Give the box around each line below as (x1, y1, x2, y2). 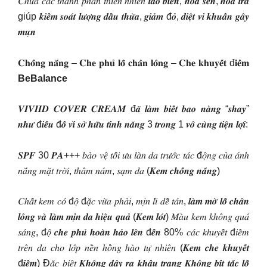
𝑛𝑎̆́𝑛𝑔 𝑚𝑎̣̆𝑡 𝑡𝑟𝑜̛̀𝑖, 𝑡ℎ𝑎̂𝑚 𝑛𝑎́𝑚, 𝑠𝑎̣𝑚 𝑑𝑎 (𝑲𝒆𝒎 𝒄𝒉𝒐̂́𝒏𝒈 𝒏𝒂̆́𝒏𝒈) (18, 165, 220, 176)
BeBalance (18, 73, 67, 83)
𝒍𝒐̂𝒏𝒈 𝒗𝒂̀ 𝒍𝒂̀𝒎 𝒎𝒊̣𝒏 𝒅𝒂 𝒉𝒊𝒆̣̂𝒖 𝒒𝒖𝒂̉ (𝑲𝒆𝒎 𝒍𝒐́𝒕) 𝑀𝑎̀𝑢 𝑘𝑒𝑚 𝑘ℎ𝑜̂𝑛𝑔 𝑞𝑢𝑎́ (18, 212, 249, 222)
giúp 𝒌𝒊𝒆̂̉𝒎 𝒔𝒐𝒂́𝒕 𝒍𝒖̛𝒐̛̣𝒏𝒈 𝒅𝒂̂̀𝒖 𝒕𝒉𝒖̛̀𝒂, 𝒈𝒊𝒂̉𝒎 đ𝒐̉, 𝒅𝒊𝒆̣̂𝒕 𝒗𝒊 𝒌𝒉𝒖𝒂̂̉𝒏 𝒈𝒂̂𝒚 (18, 11, 249, 21)
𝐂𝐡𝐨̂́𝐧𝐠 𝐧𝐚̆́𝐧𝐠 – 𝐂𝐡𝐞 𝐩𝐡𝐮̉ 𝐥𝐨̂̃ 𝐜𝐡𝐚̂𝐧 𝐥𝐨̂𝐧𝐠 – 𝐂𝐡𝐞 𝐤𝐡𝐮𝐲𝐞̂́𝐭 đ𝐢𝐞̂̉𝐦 (18, 57, 249, 68)
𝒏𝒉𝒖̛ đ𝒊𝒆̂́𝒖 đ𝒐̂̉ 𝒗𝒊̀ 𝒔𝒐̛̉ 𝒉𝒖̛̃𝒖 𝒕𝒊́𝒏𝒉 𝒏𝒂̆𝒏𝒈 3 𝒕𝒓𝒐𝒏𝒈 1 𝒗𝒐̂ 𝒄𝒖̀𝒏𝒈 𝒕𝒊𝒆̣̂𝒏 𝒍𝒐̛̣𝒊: (18, 119, 248, 129)
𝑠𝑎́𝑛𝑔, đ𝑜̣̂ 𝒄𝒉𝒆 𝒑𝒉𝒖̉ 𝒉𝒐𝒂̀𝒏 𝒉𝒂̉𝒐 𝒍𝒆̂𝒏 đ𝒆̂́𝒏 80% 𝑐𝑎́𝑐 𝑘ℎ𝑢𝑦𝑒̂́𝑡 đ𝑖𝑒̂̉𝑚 (18, 227, 249, 237)
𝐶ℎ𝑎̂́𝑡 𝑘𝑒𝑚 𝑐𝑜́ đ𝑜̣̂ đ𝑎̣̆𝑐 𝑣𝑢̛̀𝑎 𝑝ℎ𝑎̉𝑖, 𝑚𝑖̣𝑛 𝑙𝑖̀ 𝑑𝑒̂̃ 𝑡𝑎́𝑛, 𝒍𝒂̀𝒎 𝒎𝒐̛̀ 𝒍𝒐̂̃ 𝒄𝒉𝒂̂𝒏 (18, 196, 249, 206)
